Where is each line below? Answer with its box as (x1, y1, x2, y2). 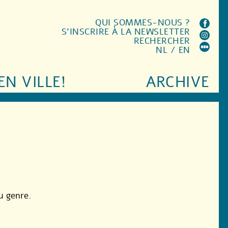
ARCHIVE (146, 72, 210, 93)
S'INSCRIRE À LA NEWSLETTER (61, 26, 190, 38)
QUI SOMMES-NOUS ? (95, 17, 190, 28)
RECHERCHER (133, 35, 190, 47)
